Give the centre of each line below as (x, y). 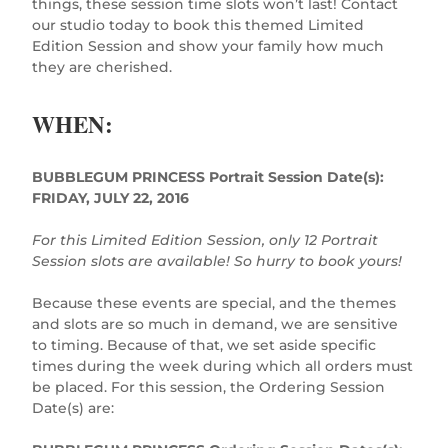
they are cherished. (102, 66)
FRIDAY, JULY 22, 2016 (111, 197)
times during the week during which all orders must (223, 365)
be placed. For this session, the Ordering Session (209, 386)
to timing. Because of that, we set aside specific (204, 344)
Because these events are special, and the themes (214, 302)
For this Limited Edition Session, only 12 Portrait (205, 239)
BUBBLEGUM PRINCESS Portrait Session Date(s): (208, 176)
